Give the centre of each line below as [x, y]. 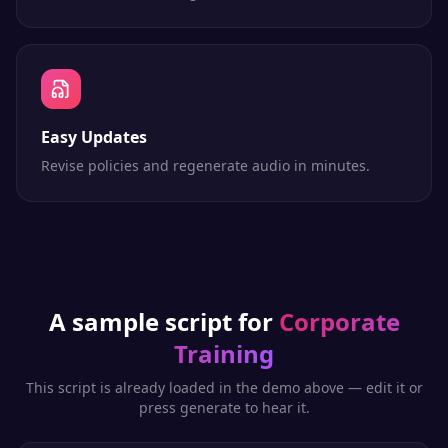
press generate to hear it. [224, 407]
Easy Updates [94, 137]
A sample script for [160, 321]
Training [224, 353]
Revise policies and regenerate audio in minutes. [205, 165]
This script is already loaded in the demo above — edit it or [224, 387]
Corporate [339, 321]
